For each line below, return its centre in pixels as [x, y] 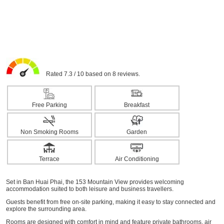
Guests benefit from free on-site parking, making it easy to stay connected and [110, 202]
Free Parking [49, 105]
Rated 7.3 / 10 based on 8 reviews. [90, 74]
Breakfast [137, 105]
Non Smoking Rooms [49, 132]
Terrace [49, 159]
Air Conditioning [137, 159]
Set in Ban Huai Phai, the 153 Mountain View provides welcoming [95, 182]
